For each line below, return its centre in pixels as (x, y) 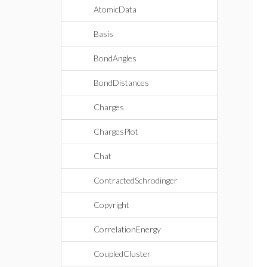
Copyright (111, 205)
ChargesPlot (116, 131)
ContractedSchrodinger (136, 180)
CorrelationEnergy (127, 229)
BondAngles (115, 58)
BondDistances (121, 83)
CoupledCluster (122, 254)
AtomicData (115, 9)
